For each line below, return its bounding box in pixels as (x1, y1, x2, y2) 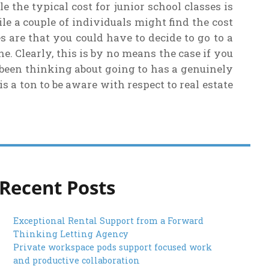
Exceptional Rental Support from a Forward (13, 214, 204, 226)
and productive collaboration (13, 254, 141, 266)
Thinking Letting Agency (13, 228, 128, 240)
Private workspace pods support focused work (13, 241, 213, 253)
